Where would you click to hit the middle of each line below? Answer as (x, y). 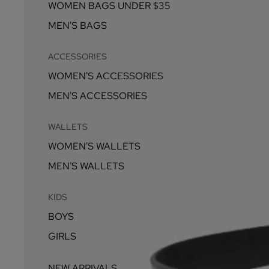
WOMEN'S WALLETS (94, 146)
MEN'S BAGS (77, 26)
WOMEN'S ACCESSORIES (106, 76)
